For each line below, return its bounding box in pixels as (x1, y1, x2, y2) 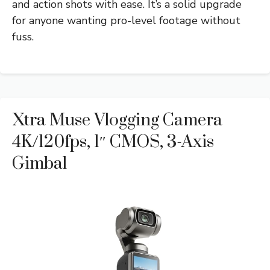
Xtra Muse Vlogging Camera (12, 110, 222, 131)
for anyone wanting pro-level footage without (12, 13, 240, 28)
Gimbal (12, 153, 67, 175)
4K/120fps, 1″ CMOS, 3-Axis (12, 131, 214, 153)
